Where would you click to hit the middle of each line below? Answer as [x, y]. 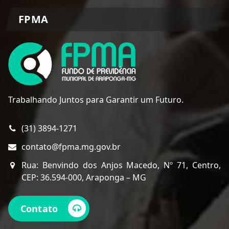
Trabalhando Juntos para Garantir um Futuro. [96, 100]
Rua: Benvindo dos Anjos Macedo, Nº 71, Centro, [121, 165]
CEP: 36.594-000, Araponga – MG [84, 178]
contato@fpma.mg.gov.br [71, 147]
